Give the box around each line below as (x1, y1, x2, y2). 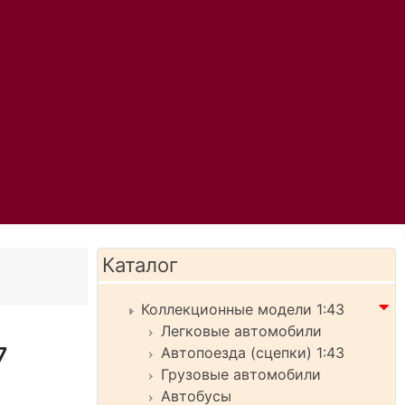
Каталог (102, 253, 178, 277)
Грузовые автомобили (161, 365, 321, 383)
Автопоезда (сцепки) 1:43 (161, 344, 344, 362)
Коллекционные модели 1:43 (141, 300, 344, 318)
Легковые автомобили (161, 322, 322, 340)
